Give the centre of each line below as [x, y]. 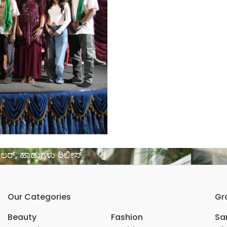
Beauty [22, 217]
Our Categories [39, 197]
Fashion [127, 217]
